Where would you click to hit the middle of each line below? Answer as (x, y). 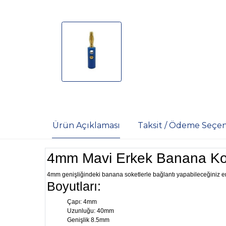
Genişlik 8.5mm (89, 220)
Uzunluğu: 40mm (91, 211)
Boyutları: (74, 187)
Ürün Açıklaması (86, 125)
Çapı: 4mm (82, 202)
